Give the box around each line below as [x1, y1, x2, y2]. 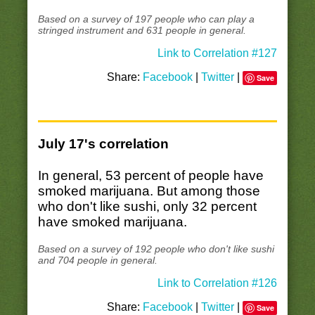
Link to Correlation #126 [157, 276, 278, 289]
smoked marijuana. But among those [37, 183, 260, 198]
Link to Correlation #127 [157, 47, 278, 60]
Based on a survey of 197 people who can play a [37, 13, 255, 25]
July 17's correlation [37, 136, 169, 152]
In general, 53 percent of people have [37, 167, 264, 183]
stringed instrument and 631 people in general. [37, 25, 246, 37]
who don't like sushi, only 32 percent [37, 198, 257, 214]
